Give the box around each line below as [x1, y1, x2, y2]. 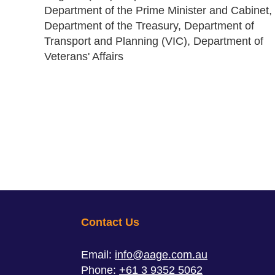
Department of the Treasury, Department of [44, 20, 254, 32]
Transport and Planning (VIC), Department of [44, 35, 263, 47]
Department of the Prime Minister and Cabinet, [44, 4, 272, 17]
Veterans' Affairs [44, 50, 123, 63]
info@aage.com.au [115, 249, 207, 261]
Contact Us [81, 216, 139, 228]
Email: [81, 249, 115, 261]
